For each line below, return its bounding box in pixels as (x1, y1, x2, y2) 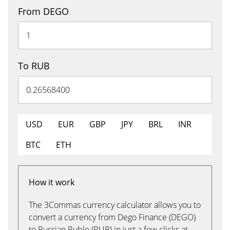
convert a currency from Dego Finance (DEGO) (29, 212, 196, 223)
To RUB (18, 60, 50, 72)
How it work (29, 177, 74, 188)
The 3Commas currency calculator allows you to (29, 199, 201, 210)
